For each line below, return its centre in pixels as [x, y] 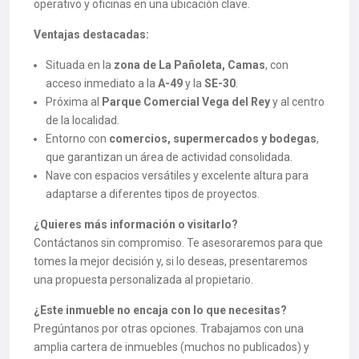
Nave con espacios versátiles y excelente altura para [177, 175]
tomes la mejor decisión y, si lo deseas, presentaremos [171, 261]
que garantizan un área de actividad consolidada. [169, 157]
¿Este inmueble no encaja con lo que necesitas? [160, 310]
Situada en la [80, 65]
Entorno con [77, 139]
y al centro [297, 102]
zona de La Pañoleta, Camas [190, 65]
